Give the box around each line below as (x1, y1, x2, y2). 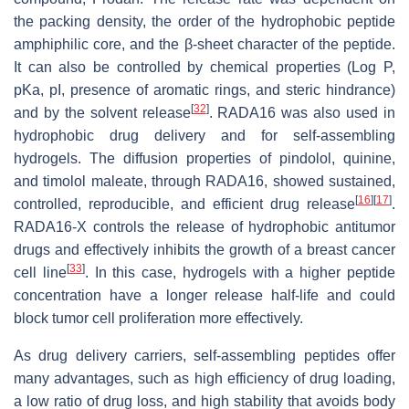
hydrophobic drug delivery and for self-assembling (14, 128, 395, 144)
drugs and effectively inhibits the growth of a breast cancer (14, 242, 395, 258)
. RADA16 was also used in (208, 105, 396, 121)
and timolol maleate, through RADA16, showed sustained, (14, 173, 395, 190)
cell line (14, 265, 67, 281)
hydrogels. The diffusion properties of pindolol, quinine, (14, 151, 395, 167)
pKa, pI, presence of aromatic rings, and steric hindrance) (14, 82, 395, 99)
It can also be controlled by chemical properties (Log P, (14, 59, 395, 76)
